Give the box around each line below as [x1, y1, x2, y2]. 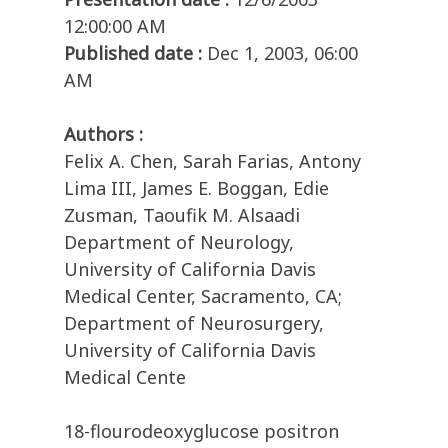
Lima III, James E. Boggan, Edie [64, 176, 329, 201]
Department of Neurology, [64, 230, 294, 255]
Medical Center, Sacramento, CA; [64, 284, 342, 309]
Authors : [64, 122, 143, 147]
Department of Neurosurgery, [64, 311, 324, 336]
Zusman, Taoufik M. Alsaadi [64, 203, 300, 228]
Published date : [64, 41, 202, 66]
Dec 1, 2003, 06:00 [207, 41, 358, 66]
